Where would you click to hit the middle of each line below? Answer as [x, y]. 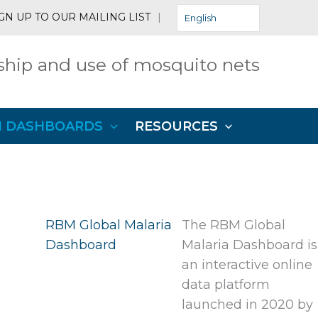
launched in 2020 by [248, 305]
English [201, 17]
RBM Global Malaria [109, 225]
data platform [226, 285]
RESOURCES [176, 126]
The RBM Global [234, 225]
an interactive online [247, 265]
